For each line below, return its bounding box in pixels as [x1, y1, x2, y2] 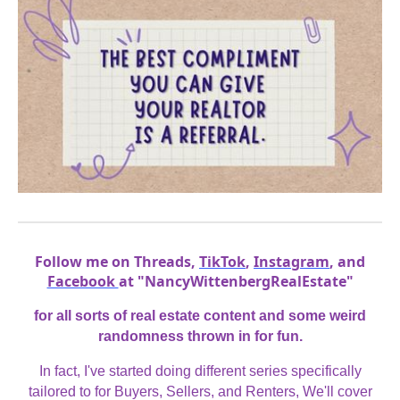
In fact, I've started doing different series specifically [38, 363, 362, 379]
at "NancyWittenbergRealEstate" [118, 271, 354, 292]
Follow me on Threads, [35, 252, 199, 272]
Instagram [254, 252, 329, 272]
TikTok [199, 252, 246, 272]
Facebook [46, 271, 119, 292]
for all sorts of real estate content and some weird [34, 308, 366, 324]
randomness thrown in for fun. [97, 329, 303, 345]
